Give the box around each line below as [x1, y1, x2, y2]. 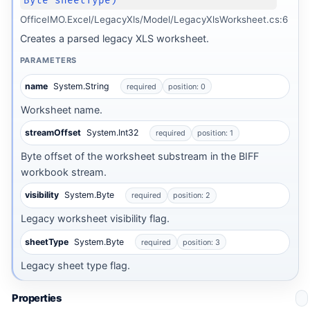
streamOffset [25, 127, 82, 138]
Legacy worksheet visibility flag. [21, 212, 170, 225]
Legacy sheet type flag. [21, 259, 131, 271]
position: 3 [183, 237, 221, 247]
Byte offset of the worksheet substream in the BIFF [21, 150, 259, 162]
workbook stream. [21, 166, 107, 178]
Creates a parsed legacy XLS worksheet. [19, 32, 209, 44]
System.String [53, 80, 110, 91]
